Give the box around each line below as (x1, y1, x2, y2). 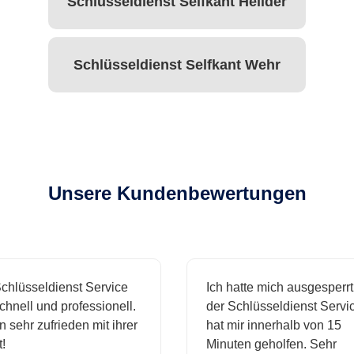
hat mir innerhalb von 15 (196, 318, 331, 333)
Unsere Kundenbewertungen (47, 183, 307, 205)
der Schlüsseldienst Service (196, 299, 352, 314)
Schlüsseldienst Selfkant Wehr (73, 56, 281, 73)
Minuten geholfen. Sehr (196, 337, 326, 352)
